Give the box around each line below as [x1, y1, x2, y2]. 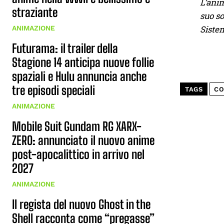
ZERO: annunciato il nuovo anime [12, 133, 154, 147]
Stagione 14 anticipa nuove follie [12, 55, 154, 69]
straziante [12, 5, 57, 19]
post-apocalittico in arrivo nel [12, 147, 144, 161]
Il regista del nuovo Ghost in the [12, 197, 150, 211]
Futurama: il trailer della [12, 41, 118, 55]
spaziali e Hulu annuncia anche [12, 69, 146, 83]
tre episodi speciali [12, 83, 95, 97]
